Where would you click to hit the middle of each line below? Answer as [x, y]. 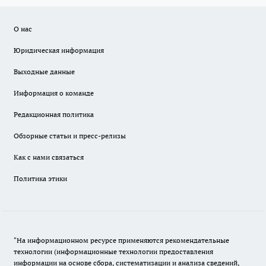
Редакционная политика [54, 115]
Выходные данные [44, 72]
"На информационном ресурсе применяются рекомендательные [121, 240]
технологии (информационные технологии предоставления [113, 252]
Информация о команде [54, 93]
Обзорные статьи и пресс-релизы [70, 136]
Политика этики [40, 179]
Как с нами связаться [49, 157]
